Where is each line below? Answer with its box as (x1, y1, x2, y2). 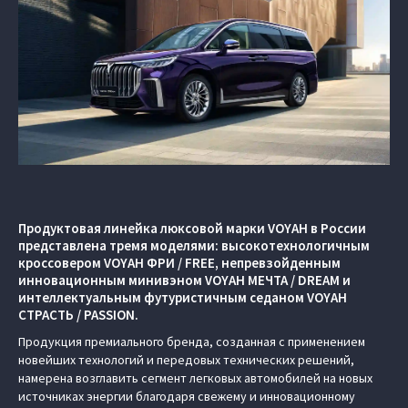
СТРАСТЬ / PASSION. (18, 305, 138, 323)
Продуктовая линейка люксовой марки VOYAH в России (18, 219, 366, 237)
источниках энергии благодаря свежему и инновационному (18, 387, 355, 404)
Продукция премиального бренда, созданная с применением (18, 332, 365, 350)
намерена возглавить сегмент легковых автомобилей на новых (18, 369, 372, 386)
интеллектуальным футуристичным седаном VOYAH (18, 288, 347, 306)
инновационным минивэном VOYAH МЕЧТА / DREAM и (18, 270, 351, 289)
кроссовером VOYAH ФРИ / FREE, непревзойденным (18, 253, 341, 271)
